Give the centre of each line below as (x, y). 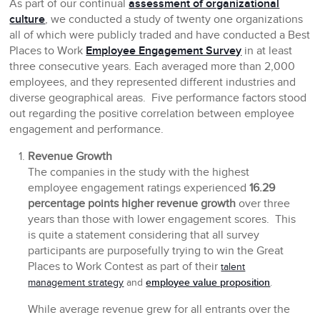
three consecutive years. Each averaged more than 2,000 (152, 67)
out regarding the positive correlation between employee (152, 114)
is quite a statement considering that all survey (144, 236)
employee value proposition (208, 283)
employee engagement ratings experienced (139, 189)
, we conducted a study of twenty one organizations (174, 20)
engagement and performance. (87, 130)
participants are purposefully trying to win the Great (156, 251)
